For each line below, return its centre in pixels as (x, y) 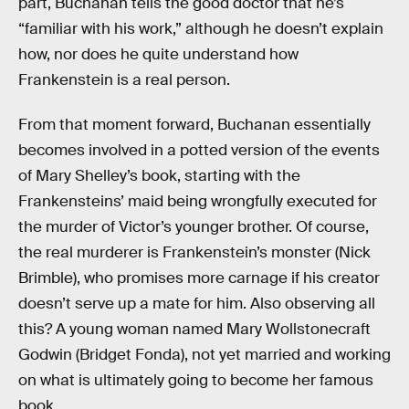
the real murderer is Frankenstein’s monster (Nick (194, 253)
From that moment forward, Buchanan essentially (194, 125)
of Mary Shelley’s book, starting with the (159, 176)
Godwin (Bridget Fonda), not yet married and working (204, 355)
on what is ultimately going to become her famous (196, 381)
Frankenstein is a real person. (124, 79)
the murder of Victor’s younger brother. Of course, (194, 227)
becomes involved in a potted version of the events (199, 151)
